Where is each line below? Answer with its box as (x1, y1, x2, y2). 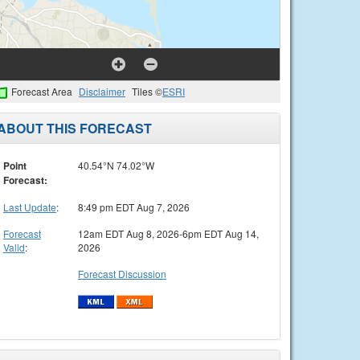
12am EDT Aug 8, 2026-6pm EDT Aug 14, (78, 226, 259, 240)
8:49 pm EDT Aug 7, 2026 (78, 199, 190, 214)
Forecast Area (11, 84, 72, 98)
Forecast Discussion (78, 266, 166, 280)
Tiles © (132, 84, 162, 98)
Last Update (3, 199, 56, 214)
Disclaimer (79, 84, 125, 98)
